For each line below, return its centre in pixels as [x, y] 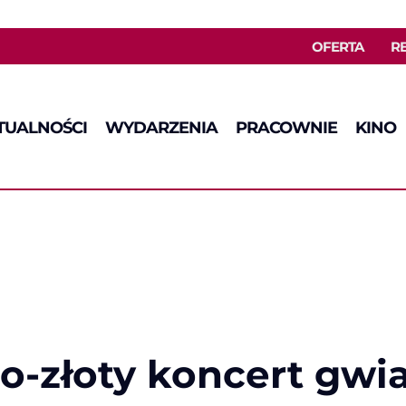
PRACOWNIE [286, 127]
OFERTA [338, 46]
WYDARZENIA [161, 127]
